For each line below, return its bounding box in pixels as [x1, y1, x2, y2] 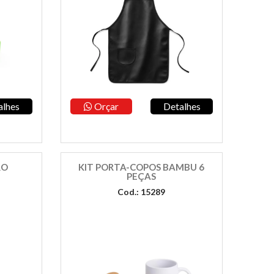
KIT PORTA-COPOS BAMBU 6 [78, 161, 205, 172]
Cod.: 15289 [117, 187, 166, 197]
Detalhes [163, 100, 201, 112]
